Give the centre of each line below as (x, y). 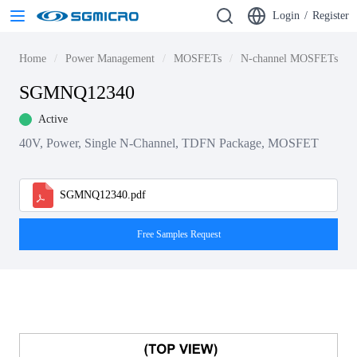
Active (53, 119)
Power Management (110, 59)
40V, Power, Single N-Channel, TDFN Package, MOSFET (169, 143)
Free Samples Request (178, 234)
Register (331, 16)
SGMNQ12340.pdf (103, 195)
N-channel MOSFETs (289, 59)
